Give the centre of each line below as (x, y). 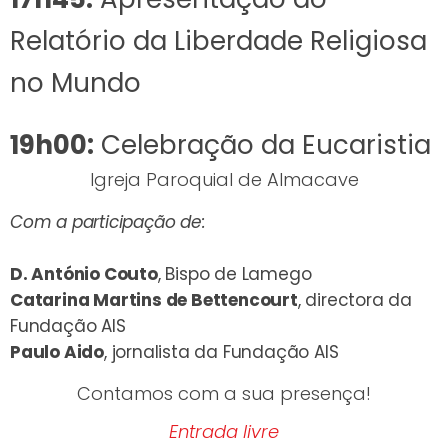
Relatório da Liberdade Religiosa (218, 41)
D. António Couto (84, 274)
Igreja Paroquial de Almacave (224, 180)
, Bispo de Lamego (234, 274)
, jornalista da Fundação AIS (221, 352)
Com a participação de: (108, 222)
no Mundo (75, 83)
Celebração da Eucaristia (262, 145)
